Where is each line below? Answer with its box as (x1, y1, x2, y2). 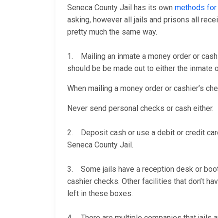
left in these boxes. (67, 189, 133, 199)
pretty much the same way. (67, 27, 157, 37)
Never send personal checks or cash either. (67, 104, 214, 113)
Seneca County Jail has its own (67, 3, 175, 13)
